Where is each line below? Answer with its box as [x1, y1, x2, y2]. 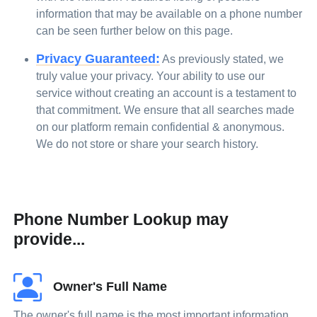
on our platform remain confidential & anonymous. [36, 121, 285, 133]
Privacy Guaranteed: [36, 52, 161, 66]
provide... [13, 230, 86, 248]
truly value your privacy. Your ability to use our [36, 70, 265, 82]
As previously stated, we [160, 53, 284, 65]
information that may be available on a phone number [36, 8, 303, 20]
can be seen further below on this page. [36, 25, 234, 37]
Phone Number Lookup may [13, 210, 229, 229]
